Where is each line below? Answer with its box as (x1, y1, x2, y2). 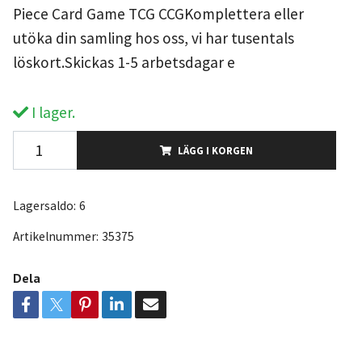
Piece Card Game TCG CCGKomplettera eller (12, 3, 304, 23)
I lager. (27, 102, 75, 122)
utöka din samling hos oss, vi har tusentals (12, 27, 294, 48)
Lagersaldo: (12, 197, 76, 213)
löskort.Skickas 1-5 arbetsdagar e (12, 52, 235, 72)
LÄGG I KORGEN (177, 143, 253, 157)
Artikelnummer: (12, 228, 99, 244)
